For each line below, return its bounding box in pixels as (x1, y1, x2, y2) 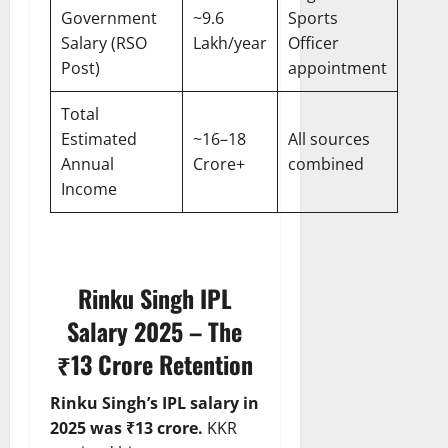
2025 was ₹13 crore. (50, 417, 203, 440)
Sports (288, 7, 338, 30)
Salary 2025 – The (67, 313, 243, 350)
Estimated (61, 128, 137, 151)
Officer (288, 32, 339, 55)
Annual (61, 153, 114, 176)
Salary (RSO (61, 32, 147, 55)
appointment (288, 57, 387, 80)
